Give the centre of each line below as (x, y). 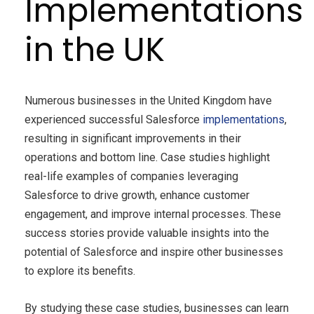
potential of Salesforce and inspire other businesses (154, 252)
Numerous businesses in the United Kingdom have (148, 100)
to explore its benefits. (80, 271)
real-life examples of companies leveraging (131, 176)
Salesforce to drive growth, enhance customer (137, 195)
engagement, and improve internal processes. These (153, 214)
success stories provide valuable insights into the (147, 233)
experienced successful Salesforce (114, 119)
